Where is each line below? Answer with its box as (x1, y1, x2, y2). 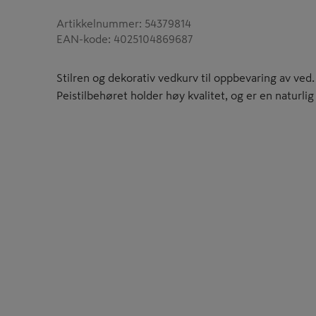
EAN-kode (56, 33, 108, 44)
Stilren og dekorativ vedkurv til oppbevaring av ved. (56, 72, 315, 83)
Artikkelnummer (56, 18, 139, 29)
